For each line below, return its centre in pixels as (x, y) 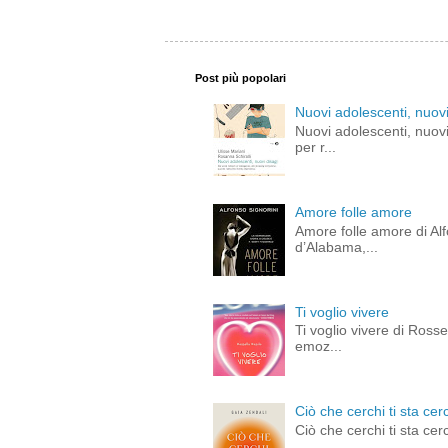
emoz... (319, 346)
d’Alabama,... (337, 246)
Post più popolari (240, 77)
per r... (316, 147)
